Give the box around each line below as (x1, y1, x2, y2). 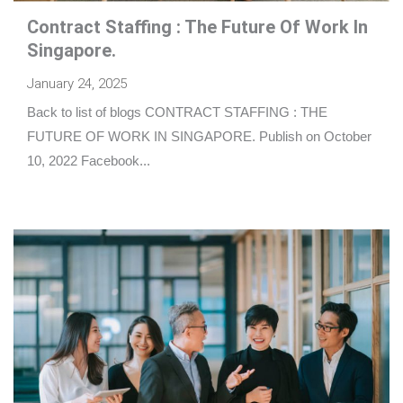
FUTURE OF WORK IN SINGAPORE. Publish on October (27, 130, 372, 145)
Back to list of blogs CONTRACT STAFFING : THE (27, 105, 327, 121)
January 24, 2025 (27, 76, 127, 93)
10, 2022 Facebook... (27, 154, 150, 169)
